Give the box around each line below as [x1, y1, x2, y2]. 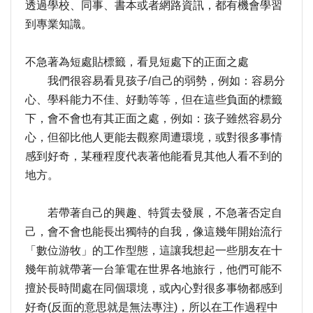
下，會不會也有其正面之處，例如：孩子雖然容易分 [25, 112, 282, 124]
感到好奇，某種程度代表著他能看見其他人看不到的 [25, 150, 282, 162]
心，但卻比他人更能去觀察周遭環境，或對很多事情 [25, 131, 282, 143]
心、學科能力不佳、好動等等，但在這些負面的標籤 [25, 93, 282, 105]
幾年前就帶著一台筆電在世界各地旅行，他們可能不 [25, 263, 282, 275]
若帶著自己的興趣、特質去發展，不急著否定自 [25, 206, 282, 219]
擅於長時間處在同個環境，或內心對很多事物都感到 [25, 282, 282, 294]
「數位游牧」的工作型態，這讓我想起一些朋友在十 [25, 244, 282, 256]
